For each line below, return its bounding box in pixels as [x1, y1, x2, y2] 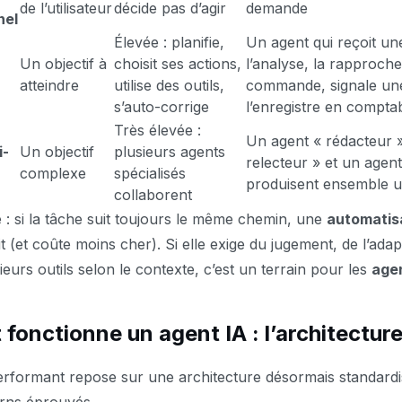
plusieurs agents [114, 143, 225, 161]
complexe [20, 164, 86, 182]
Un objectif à [20, 55, 107, 73]
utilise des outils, [114, 76, 224, 94]
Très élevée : [114, 121, 201, 139]
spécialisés [114, 164, 186, 182]
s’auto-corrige [114, 98, 209, 116]
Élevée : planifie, [114, 33, 224, 51]
